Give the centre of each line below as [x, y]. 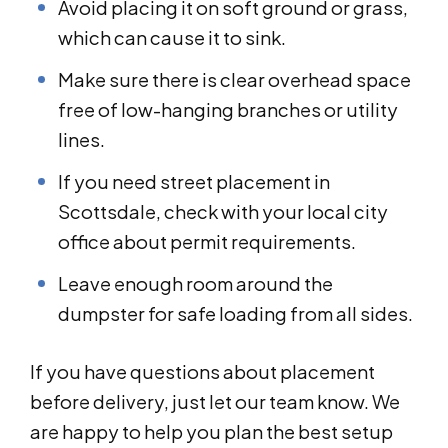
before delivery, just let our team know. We [215, 401]
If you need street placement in [194, 181]
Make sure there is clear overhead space [234, 79]
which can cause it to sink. [172, 37]
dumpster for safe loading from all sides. [235, 313]
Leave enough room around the [195, 283]
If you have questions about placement [202, 371]
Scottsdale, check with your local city [223, 211]
